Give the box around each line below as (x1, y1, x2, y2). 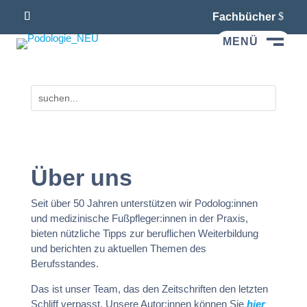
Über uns (30, 164, 132, 191)
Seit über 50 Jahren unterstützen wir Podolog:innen (30, 197, 258, 209)
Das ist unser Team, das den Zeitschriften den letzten (30, 282, 268, 295)
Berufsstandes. (30, 257, 99, 269)
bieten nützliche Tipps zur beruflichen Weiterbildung (30, 227, 258, 239)
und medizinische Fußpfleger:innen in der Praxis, (30, 212, 248, 224)
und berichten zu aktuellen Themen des (30, 242, 206, 254)
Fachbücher (212, 10, 275, 23)
